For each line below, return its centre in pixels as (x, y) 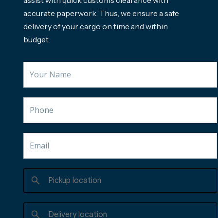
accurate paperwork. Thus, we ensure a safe (101, 13)
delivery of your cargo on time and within (96, 26)
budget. (37, 39)
